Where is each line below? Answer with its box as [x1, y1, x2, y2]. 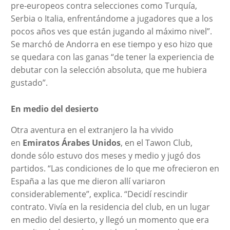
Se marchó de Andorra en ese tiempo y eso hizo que [10, 38, 213, 50]
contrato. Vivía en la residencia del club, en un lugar [10, 201, 210, 213]
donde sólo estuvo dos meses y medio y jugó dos [10, 149, 201, 161]
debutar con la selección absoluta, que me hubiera [10, 64, 207, 75]
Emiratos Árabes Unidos [22, 137, 121, 148]
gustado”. [10, 76, 50, 88]
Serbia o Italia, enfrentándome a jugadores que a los [10, 12, 213, 24]
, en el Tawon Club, [120, 137, 193, 148]
